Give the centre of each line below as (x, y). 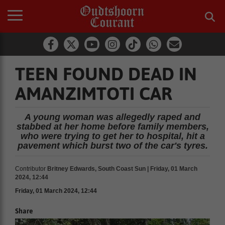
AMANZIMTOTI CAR (94, 93)
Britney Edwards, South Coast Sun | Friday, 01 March (122, 169)
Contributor (30, 169)
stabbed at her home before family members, (113, 127)
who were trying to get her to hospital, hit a (113, 136)
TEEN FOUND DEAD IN (106, 74)
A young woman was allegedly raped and (113, 117)
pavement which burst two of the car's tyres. (113, 146)
